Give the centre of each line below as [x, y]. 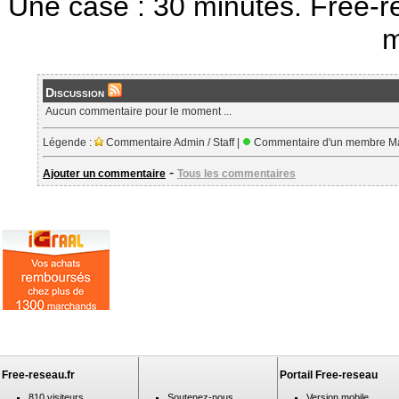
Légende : [69, 142]
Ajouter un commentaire [104, 174]
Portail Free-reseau [329, 375]
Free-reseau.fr [38, 375]
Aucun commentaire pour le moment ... [138, 111]
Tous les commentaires [236, 174]
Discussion [77, 93]
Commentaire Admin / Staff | [173, 142]
